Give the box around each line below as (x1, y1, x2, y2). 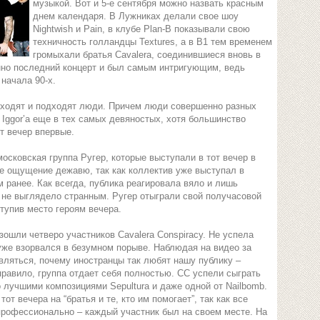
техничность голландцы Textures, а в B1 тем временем (33, 36, 272, 47)
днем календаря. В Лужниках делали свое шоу (33, 11, 239, 21)
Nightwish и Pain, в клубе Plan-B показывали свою (33, 24, 250, 34)
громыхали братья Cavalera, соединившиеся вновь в (33, 49, 261, 60)
